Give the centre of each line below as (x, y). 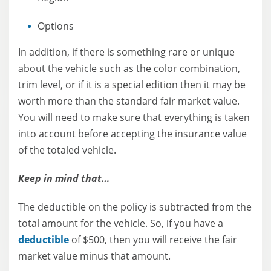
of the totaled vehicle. (67, 150)
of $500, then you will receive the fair (153, 240)
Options (56, 26)
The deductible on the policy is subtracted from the (135, 207)
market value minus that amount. (94, 256)
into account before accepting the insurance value (132, 134)
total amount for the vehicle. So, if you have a (121, 223)
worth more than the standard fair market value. (129, 101)
